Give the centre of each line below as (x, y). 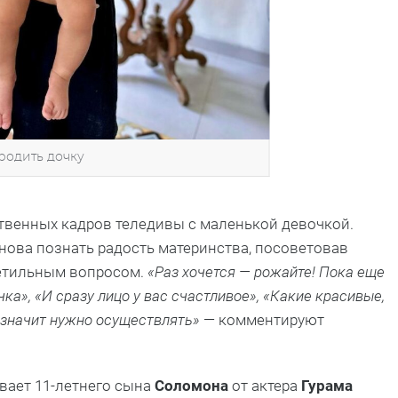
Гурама (327, 385)
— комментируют (262, 319)
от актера (265, 385)
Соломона (191, 385)
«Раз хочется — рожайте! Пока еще (266, 271)
